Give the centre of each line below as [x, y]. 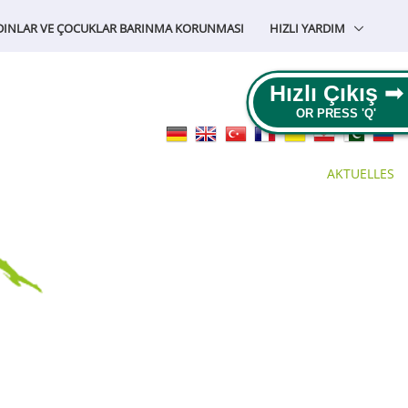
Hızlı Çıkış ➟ [336, 93]
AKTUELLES [361, 174]
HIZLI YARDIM [308, 28]
